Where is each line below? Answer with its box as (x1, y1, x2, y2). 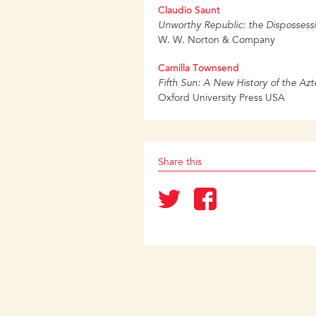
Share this (158, 158, 202, 169)
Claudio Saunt (158, 6, 221, 17)
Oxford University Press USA (158, 94, 286, 104)
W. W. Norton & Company (158, 36, 276, 47)
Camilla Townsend (158, 64, 240, 75)
